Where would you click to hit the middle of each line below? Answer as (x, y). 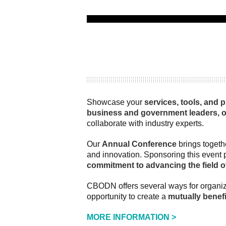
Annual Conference (139, 144)
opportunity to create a (127, 196)
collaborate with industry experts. (145, 123)
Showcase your (116, 102)
